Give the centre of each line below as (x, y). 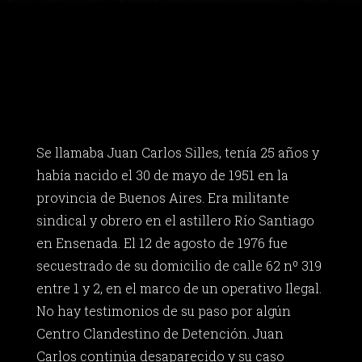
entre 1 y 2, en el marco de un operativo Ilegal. (179, 288)
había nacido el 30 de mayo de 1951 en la (162, 175)
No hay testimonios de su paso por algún (163, 311)
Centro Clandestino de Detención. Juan (160, 334)
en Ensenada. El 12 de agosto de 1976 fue (162, 243)
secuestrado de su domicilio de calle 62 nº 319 (179, 266)
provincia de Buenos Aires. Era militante (162, 198)
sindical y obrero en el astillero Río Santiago (175, 221)
